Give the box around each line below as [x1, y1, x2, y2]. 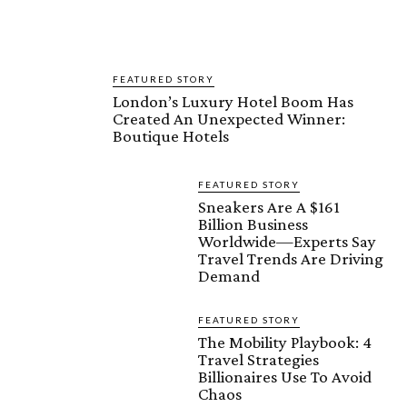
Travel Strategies [198, 350, 319, 370]
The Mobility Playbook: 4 [198, 333, 372, 352]
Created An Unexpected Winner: [113, 109, 345, 129]
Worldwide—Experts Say [198, 232, 376, 252]
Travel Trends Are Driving [198, 249, 383, 269]
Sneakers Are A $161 [198, 197, 340, 217]
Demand [198, 266, 260, 286]
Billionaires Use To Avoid [198, 367, 372, 387]
